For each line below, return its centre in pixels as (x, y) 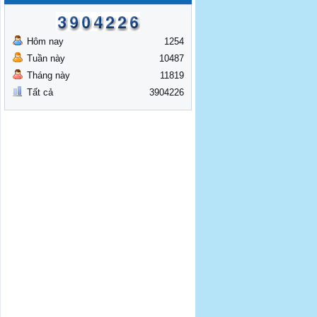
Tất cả (40, 92)
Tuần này (46, 58)
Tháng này (48, 75)
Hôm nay (45, 41)
